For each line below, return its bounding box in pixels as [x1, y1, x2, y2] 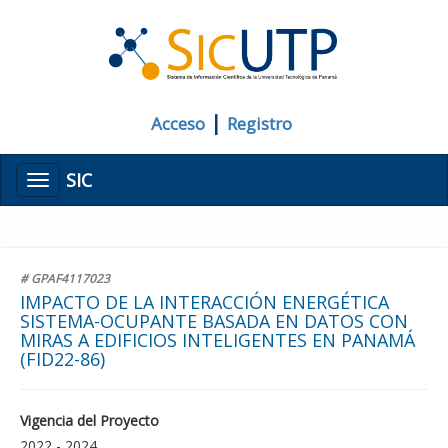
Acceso [151, 112, 205, 136]
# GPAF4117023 [20, 270, 110, 287]
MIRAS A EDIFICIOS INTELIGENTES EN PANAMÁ [20, 328, 415, 353]
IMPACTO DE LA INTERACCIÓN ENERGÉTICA [20, 290, 389, 315]
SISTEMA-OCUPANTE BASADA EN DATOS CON [20, 309, 408, 334]
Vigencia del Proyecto [20, 411, 159, 431]
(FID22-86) [20, 347, 105, 372]
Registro [227, 112, 292, 136]
